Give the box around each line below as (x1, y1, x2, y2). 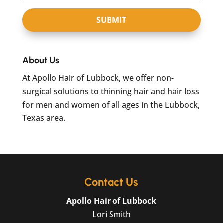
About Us (22, 55, 59, 66)
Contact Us (84, 175, 139, 189)
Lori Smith (92, 209, 131, 220)
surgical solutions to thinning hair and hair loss (22, 86, 199, 97)
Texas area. (22, 112, 65, 123)
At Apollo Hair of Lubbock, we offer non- (22, 72, 174, 83)
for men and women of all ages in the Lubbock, (22, 99, 200, 110)
